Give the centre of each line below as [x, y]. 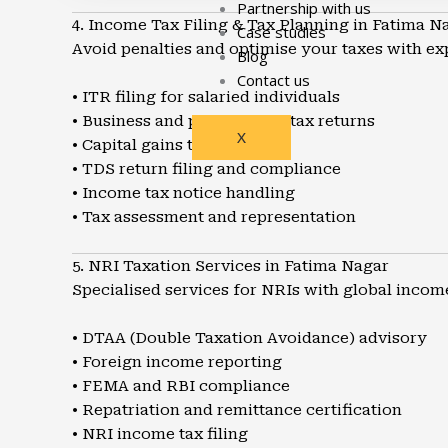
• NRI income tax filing [160, 434]
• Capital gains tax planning [178, 145]
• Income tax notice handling [183, 193]
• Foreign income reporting [177, 362]
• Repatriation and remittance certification [237, 410]
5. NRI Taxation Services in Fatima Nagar [230, 266]
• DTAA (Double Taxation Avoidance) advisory [249, 338]
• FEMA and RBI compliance [181, 386]
